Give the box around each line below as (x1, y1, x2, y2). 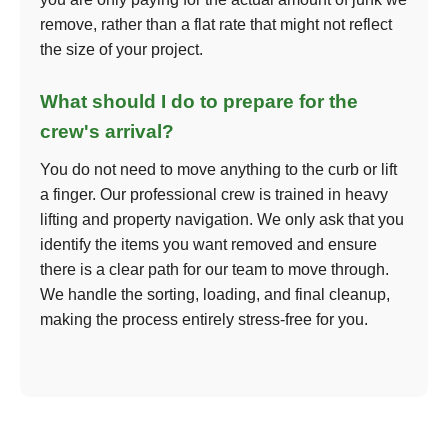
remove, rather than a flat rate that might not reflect (40, 16, 392, 33)
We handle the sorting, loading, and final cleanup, (40, 286, 390, 303)
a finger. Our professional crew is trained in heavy (40, 186, 388, 203)
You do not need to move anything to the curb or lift (40, 161, 397, 178)
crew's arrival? (40, 121, 174, 142)
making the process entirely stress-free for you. (40, 311, 368, 328)
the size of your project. (40, 41, 203, 58)
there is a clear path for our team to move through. (40, 261, 389, 278)
